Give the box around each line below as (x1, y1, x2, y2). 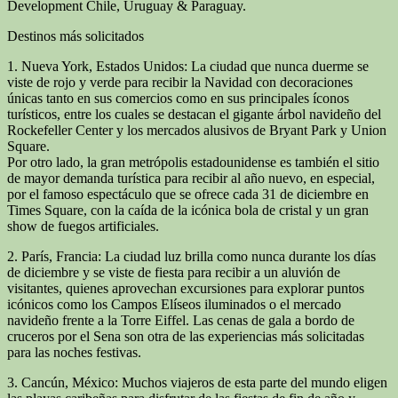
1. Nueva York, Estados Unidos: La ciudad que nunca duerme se (7, 58, 369, 74)
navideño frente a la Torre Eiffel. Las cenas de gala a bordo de (7, 312, 354, 328)
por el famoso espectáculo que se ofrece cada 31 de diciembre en (7, 186, 369, 202)
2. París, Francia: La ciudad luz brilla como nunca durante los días (7, 248, 376, 264)
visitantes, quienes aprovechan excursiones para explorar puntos (7, 280, 364, 296)
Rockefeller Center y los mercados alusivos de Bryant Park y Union (7, 122, 386, 138)
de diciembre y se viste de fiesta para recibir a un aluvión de (7, 264, 340, 280)
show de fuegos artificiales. (7, 218, 159, 234)
